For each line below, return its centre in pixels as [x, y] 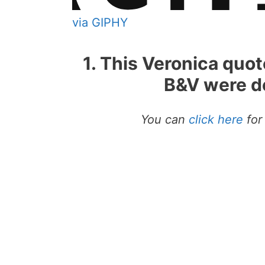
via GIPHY [100, 23]
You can [165, 120]
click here [216, 120]
